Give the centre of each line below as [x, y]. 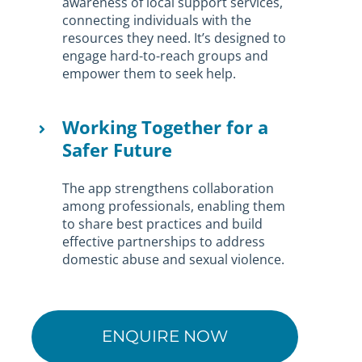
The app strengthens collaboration [168, 188]
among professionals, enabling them [174, 206]
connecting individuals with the [157, 20]
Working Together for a [166, 126]
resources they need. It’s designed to [175, 38]
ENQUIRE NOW [165, 336]
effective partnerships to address [164, 241]
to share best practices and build [163, 223]
